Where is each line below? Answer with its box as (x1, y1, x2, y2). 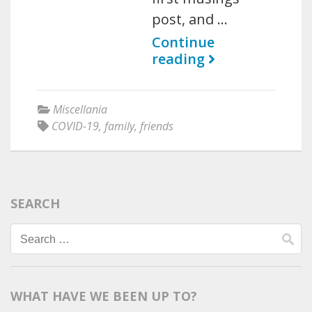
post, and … (152, 10, 228, 29)
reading (152, 49, 209, 68)
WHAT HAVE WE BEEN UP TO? (10, 288, 197, 304)
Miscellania (53, 102, 107, 117)
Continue (152, 33, 215, 52)
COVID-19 (52, 118, 99, 134)
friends (140, 118, 173, 134)
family (104, 118, 134, 134)
